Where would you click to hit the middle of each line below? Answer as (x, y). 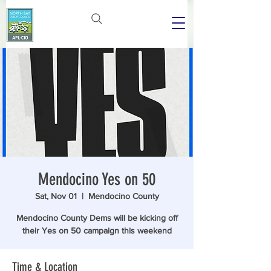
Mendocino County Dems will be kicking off (97, 218)
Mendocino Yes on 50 (97, 179)
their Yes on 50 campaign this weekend (97, 230)
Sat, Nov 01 (56, 196)
